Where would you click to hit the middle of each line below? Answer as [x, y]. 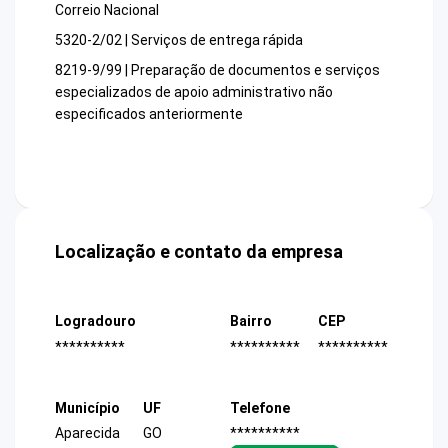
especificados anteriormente [149, 114]
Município [87, 407]
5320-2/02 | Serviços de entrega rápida [179, 40]
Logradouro [95, 321]
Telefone [260, 407]
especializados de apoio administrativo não [194, 92]
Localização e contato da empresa [199, 252]
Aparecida [87, 433]
